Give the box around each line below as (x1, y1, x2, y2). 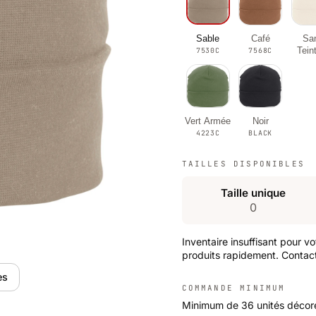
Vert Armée (185, 115, 231, 126)
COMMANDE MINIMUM (181, 283, 286, 293)
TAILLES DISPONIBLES (181, 158, 305, 169)
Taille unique (221, 186, 286, 200)
